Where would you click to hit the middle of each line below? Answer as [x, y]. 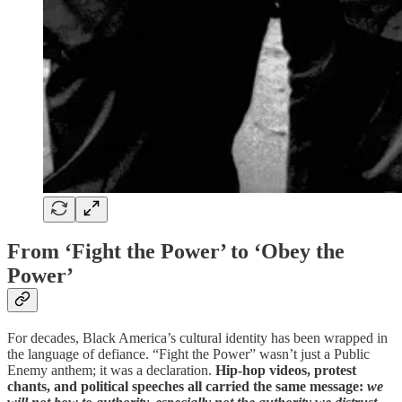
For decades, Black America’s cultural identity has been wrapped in [197, 338]
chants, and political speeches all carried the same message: [187, 387]
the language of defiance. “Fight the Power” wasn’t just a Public [188, 354]
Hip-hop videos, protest [286, 371]
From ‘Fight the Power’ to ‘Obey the [176, 252]
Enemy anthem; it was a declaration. [111, 371]
